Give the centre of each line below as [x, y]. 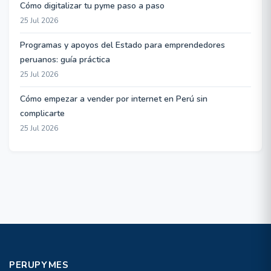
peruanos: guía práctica [65, 60]
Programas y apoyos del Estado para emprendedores [122, 45]
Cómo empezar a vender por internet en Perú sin [114, 99]
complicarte [42, 113]
